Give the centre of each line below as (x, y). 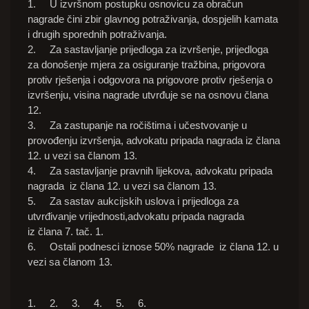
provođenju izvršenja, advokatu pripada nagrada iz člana (154, 141)
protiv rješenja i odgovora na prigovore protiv (128, 80)
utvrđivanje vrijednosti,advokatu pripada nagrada (136, 217)
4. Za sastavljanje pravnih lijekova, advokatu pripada (150, 171)
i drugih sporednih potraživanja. (97, 34)
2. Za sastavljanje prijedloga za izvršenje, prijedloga (148, 50)
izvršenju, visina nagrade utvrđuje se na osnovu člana (148, 95)
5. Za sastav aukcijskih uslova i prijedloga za (133, 201)
